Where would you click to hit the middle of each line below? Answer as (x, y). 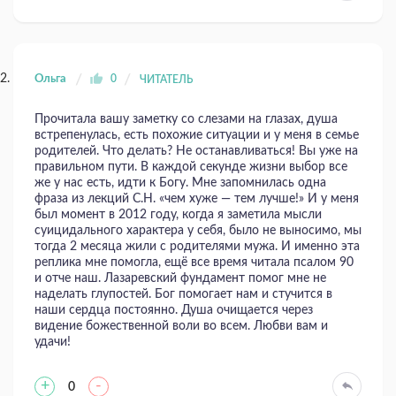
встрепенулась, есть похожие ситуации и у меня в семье (197, 136)
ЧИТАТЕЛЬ (166, 80)
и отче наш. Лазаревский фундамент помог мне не (180, 279)
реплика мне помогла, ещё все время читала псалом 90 (194, 263)
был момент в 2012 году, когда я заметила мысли (178, 215)
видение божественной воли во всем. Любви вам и (181, 327)
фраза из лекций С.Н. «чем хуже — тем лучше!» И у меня (197, 199)
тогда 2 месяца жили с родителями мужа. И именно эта (197, 247)
